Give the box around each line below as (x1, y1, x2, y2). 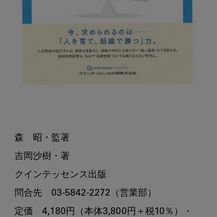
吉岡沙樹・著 (15, 152, 70, 161)
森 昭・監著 (15, 133, 70, 143)
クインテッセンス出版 (15, 170, 107, 180)
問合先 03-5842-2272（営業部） (15, 188, 156, 198)
